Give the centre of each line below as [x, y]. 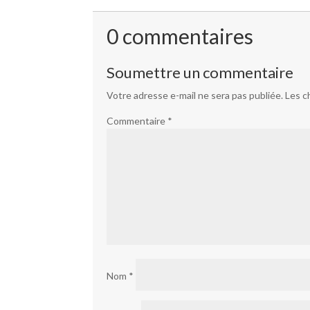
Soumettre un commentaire [200, 73]
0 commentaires [180, 36]
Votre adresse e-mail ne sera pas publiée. [195, 95]
